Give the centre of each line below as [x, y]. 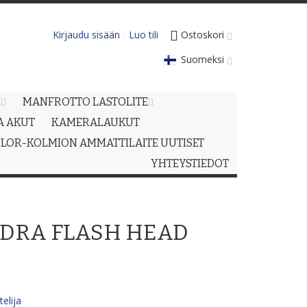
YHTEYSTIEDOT [190, 163]
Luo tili [144, 35]
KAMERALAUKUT [96, 122]
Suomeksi [202, 59]
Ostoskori [202, 35]
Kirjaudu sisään [86, 35]
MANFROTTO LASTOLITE [85, 102]
